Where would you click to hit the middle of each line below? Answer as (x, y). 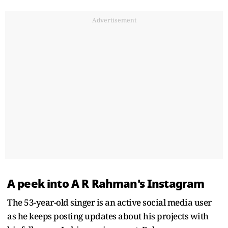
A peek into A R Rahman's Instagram (107, 184)
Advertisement (114, 20)
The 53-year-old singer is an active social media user (109, 203)
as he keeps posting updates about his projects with (108, 216)
